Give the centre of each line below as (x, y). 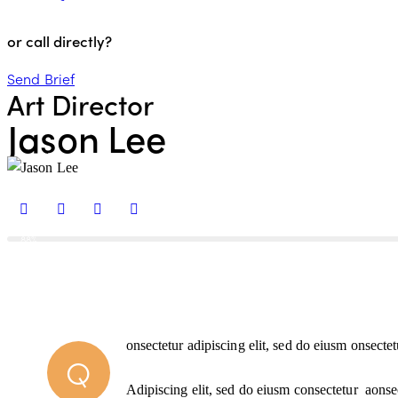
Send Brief (41, 79)
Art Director (80, 104)
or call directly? (60, 40)
